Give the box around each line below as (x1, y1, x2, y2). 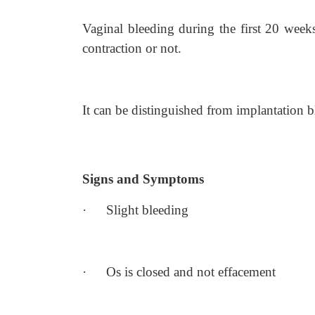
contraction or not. (82, 41, 181, 56)
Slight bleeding (106, 202, 188, 217)
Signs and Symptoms (82, 172, 204, 186)
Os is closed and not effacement (106, 264, 276, 279)
